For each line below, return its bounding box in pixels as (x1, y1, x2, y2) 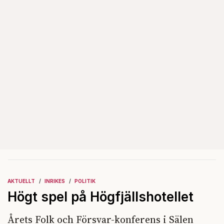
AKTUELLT (7, 177, 35, 184)
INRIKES (44, 177, 65, 184)
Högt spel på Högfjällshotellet (7, 188, 193, 204)
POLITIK (74, 177, 95, 184)
